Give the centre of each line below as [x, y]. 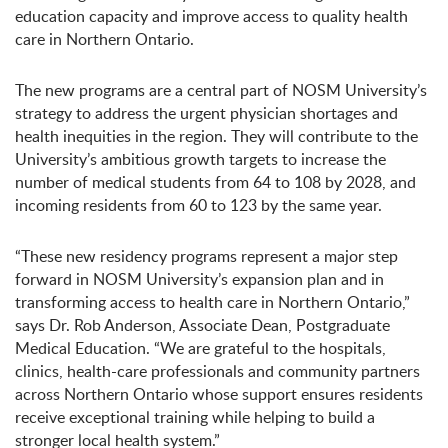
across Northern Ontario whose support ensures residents [219, 394]
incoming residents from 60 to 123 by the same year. [198, 205]
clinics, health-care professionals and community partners [217, 371]
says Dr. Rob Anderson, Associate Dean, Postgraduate [202, 325]
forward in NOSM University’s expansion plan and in [199, 279]
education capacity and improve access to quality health [211, 16]
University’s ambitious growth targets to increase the [200, 159]
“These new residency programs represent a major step [206, 256]
